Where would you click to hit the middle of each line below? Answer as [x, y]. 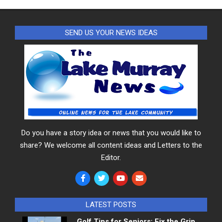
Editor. [111, 157]
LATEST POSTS [111, 204]
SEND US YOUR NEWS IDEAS [111, 32]
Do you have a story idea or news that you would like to [111, 133]
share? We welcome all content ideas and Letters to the [111, 145]
